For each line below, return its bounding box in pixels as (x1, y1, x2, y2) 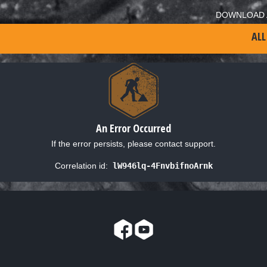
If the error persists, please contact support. (51, 138, 216, 148)
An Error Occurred (96, 120, 171, 135)
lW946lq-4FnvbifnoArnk (112, 160, 213, 170)
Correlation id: (54, 160, 108, 170)
